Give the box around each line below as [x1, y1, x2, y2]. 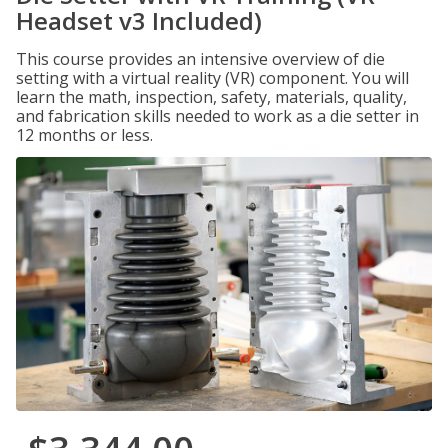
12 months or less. [16, 124, 153, 146]
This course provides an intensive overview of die [16, 48, 385, 70]
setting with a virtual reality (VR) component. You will [16, 67, 409, 89]
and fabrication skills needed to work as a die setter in [16, 105, 419, 127]
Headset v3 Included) [16, 4, 262, 37]
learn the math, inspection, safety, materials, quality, [16, 86, 407, 108]
